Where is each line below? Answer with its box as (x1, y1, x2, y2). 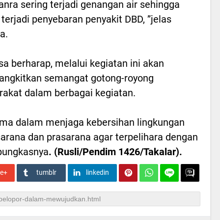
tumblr (36, 168, 56, 176)
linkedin (85, 168, 109, 176)
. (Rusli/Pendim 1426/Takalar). (49, 145, 182, 158)
